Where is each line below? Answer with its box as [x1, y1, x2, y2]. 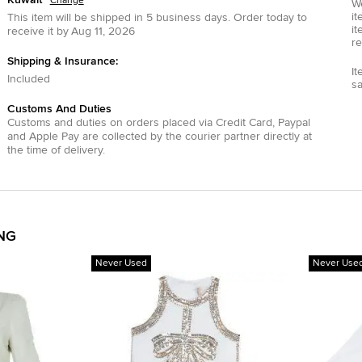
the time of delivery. [6, 144, 105, 156]
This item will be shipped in [6, 11, 143, 23]
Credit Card [215, 116, 272, 128]
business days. [155, 11, 230, 23]
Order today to [229, 11, 307, 23]
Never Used [95, 258, 148, 268]
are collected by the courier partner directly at [78, 130, 312, 142]
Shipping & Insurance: [6, 55, 118, 67]
